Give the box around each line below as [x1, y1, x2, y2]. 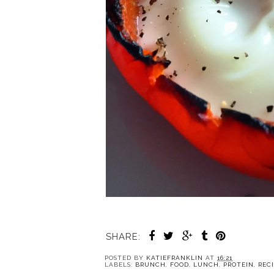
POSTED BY [105, 254, 146, 262]
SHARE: [106, 231, 141, 243]
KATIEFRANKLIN [146, 254, 203, 262]
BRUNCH [135, 261, 166, 268]
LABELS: [105, 261, 135, 268]
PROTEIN [223, 261, 254, 268]
